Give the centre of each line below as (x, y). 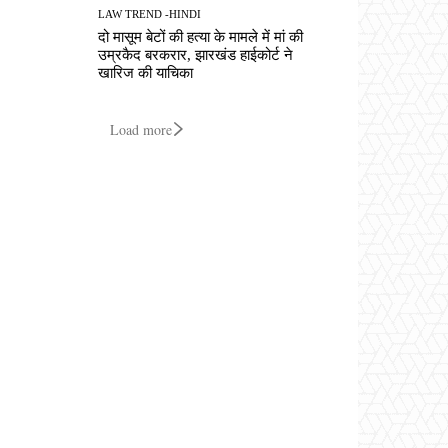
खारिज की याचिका (146, 72)
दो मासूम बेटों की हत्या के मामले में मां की (201, 36)
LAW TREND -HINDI (150, 13)
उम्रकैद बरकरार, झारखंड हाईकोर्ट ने (196, 54)
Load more (141, 129)
